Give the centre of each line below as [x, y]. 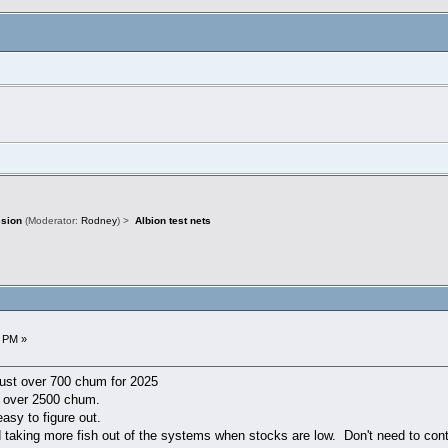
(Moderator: [52, 221]
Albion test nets [172, 221]
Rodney [99, 221]
